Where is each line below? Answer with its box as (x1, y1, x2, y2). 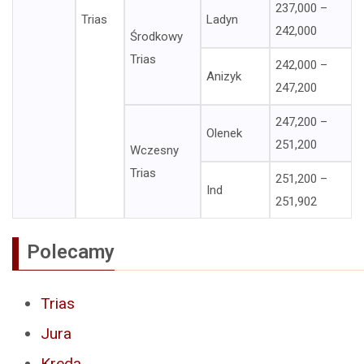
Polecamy (27, 240, 115, 263)
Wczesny (130, 143, 179, 158)
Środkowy (130, 29, 183, 44)
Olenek (206, 126, 242, 141)
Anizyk (206, 69, 241, 84)
